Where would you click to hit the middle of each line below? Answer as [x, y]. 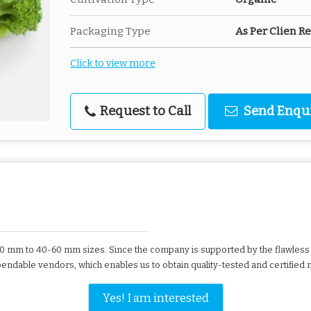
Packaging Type [110, 31]
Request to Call [144, 111]
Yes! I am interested [155, 298]
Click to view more [113, 64]
